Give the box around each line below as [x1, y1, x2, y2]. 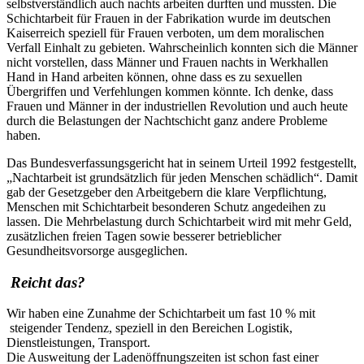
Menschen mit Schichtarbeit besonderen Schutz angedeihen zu [6, 200, 326, 214]
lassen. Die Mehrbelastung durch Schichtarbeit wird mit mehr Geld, [6, 214, 352, 229]
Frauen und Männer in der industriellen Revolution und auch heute [6, 99, 348, 114]
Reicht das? [6, 273, 85, 291]
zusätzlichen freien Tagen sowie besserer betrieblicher [6, 229, 281, 244]
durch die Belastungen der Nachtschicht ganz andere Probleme [6, 114, 327, 128]
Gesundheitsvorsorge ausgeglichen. [6, 244, 188, 258]
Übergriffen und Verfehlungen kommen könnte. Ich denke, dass [6, 84, 333, 99]
